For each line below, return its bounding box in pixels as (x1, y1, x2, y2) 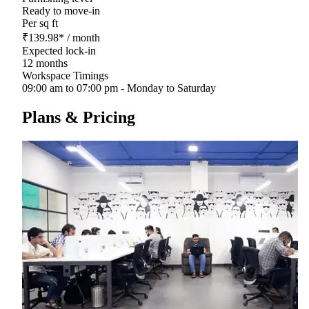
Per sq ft (22, 17, 58, 29)
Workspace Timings (22, 69, 108, 81)
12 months (22, 57, 68, 69)
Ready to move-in (22, 4, 100, 17)
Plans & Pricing (22, 108, 135, 126)
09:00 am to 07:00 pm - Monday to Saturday (22, 81, 216, 94)
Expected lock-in (22, 44, 96, 57)
